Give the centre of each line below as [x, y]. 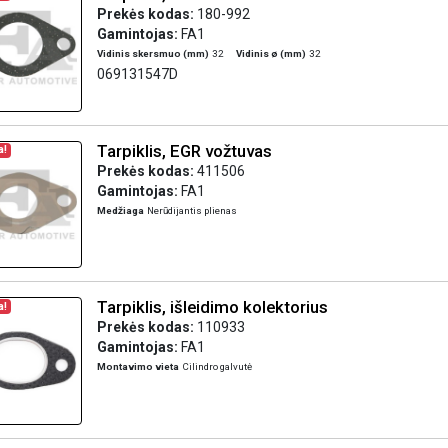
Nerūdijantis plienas [191, 210]
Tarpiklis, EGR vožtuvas [184, 150]
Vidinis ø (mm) [270, 53]
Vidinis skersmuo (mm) [152, 53]
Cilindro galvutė [216, 366]
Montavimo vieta [137, 366]
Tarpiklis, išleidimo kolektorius [212, 307]
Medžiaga [120, 210]
